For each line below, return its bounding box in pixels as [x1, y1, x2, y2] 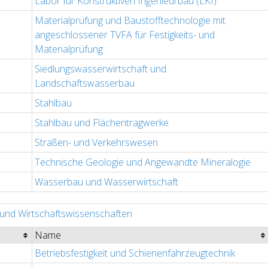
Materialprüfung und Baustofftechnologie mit [35, 14, 226, 28]
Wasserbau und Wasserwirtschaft [35, 175, 178, 189]
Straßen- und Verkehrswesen [35, 136, 158, 150]
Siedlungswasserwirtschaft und [35, 62, 166, 76]
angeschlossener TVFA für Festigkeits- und [35, 28, 215, 42]
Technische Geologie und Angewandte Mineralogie [35, 156, 251, 169]
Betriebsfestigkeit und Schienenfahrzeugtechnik [35, 246, 235, 260]
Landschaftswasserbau [35, 77, 135, 90]
